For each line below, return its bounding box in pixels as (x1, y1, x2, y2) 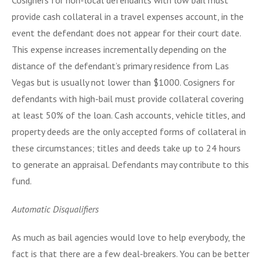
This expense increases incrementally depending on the (12, 43, 227, 55)
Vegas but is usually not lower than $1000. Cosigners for (12, 76, 235, 88)
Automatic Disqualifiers (12, 203, 99, 215)
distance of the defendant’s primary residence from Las (12, 59, 229, 72)
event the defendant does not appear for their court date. (12, 26, 241, 39)
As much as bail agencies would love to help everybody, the (12, 231, 245, 243)
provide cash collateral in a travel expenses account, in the (12, 10, 244, 22)
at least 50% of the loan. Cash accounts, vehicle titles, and (12, 109, 245, 121)
